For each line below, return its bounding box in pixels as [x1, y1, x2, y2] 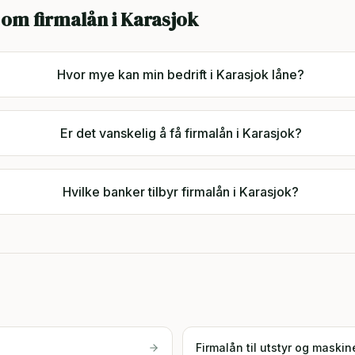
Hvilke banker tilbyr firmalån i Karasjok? [63, 184, 300, 200]
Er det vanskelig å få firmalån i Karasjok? [59, 125, 302, 141]
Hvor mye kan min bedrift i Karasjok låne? [57, 67, 305, 82]
